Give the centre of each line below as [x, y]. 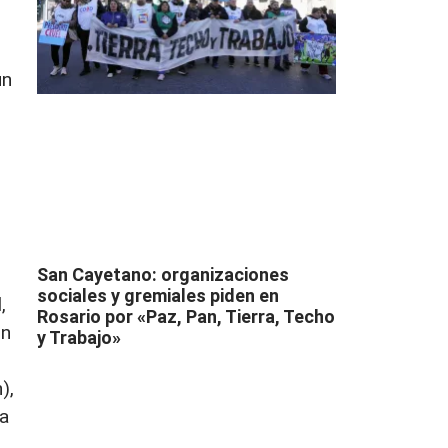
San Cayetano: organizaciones [162, 274]
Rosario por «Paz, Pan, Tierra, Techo [185, 316]
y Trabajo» [78, 337]
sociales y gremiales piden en [157, 295]
